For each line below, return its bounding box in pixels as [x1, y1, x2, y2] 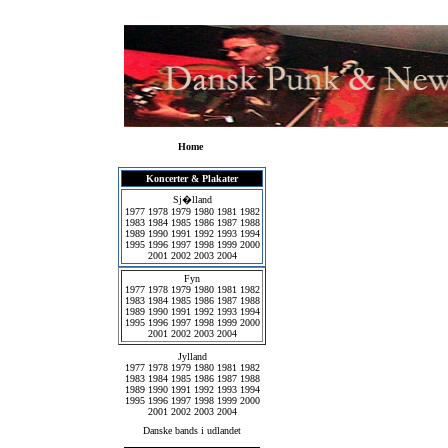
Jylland [177, 351, 207, 362]
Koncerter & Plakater [146, 173, 238, 184]
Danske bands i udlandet [143, 425, 241, 436]
